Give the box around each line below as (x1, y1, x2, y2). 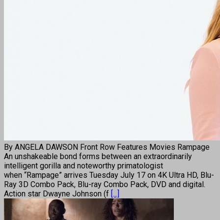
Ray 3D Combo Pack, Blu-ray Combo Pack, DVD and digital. (4, 179, 205, 189)
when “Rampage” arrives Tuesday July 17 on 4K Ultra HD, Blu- (4, 170, 214, 180)
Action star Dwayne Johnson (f (4, 189, 111, 198)
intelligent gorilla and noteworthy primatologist (4, 161, 163, 170)
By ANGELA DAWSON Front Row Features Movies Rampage (4, 142, 210, 152)
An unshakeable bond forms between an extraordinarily (4, 151, 192, 161)
